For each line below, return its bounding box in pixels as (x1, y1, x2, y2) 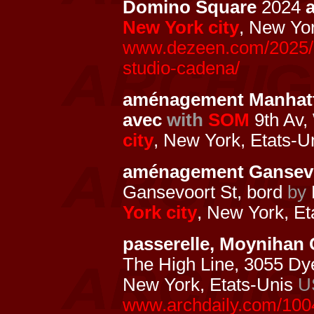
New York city (123, 18, 239, 37)
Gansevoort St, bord (123, 182, 287, 202)
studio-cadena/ (123, 58, 240, 78)
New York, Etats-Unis (123, 275, 298, 294)
